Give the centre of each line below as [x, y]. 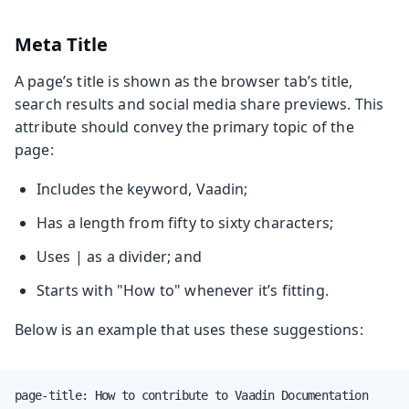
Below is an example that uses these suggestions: [189, 329]
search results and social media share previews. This [199, 104]
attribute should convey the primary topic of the [184, 126]
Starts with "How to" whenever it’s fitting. [183, 290]
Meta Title [61, 44]
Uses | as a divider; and [119, 256]
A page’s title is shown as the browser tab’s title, [184, 81]
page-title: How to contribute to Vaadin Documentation [191, 395]
